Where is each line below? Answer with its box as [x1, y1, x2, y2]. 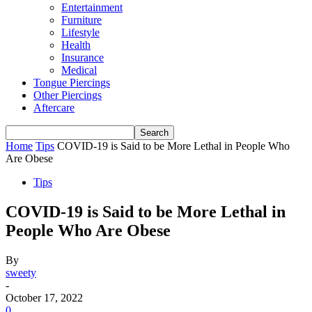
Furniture [61, 14, 102, 26]
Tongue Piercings [33, 77, 110, 88]
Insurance [61, 52, 104, 63]
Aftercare [33, 102, 75, 114]
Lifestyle [61, 26, 100, 38]
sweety [6, 266, 36, 279]
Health [61, 39, 91, 51]
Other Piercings [33, 89, 102, 101]
